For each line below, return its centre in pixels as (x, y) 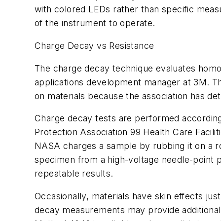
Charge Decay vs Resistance (94, 46)
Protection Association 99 (89, 132)
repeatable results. (74, 174)
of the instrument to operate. (95, 23)
